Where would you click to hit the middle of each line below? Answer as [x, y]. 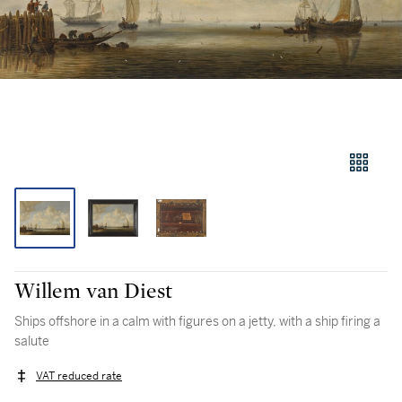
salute [32, 341]
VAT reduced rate [79, 376]
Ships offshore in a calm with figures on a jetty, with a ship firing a [197, 321]
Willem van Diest [93, 292]
